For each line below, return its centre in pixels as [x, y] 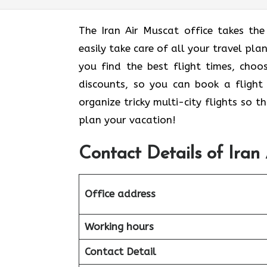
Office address [120, 193]
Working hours [119, 226]
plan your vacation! [127, 120]
